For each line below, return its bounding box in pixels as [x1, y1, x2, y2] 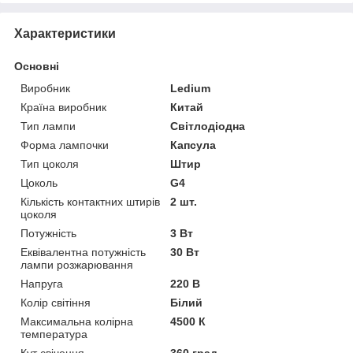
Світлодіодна [170, 119, 246, 132]
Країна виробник [20, 100, 106, 113]
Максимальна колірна [20, 314, 133, 328]
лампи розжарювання [20, 258, 133, 271]
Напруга [20, 277, 63, 290]
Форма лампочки [20, 138, 109, 151]
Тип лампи [20, 119, 76, 132]
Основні [14, 59, 59, 72]
